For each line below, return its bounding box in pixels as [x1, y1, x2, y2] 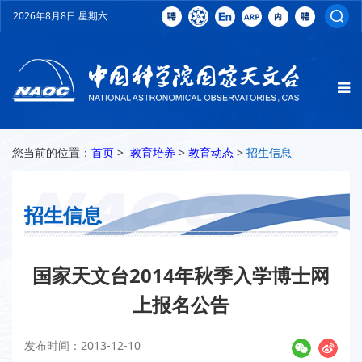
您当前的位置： [12, 145, 91, 161]
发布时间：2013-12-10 [24, 338, 141, 354]
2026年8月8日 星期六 [13, 9, 107, 23]
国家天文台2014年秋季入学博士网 [32, 262, 330, 289]
